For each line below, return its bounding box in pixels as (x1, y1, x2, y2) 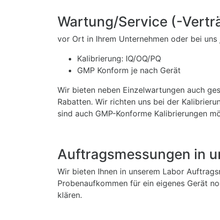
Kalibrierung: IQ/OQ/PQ (77, 54, 161, 64)
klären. (57, 190, 82, 200)
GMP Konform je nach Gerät (77, 65, 181, 76)
